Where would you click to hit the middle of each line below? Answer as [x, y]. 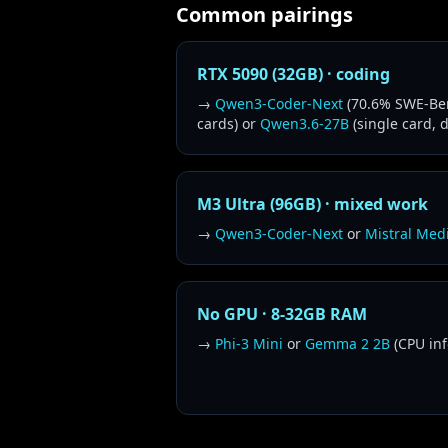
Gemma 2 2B [347, 343]
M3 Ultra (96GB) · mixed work [312, 204]
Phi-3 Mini [249, 343]
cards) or [228, 123]
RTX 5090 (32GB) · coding [293, 74]
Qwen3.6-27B [304, 123]
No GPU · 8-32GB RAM [282, 314]
